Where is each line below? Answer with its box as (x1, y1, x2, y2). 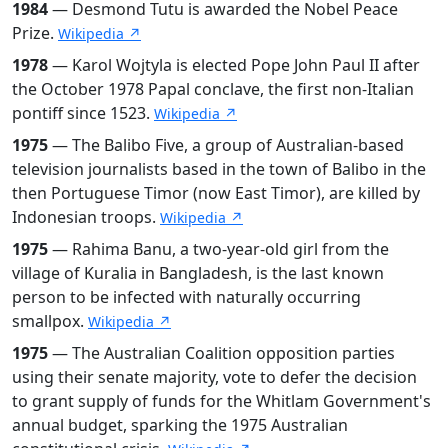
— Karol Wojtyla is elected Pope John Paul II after (48, 53, 420, 76)
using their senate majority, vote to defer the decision (12, 365, 417, 388)
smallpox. (12, 309, 88, 332)
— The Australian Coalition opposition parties (48, 341, 395, 364)
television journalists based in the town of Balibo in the (12, 157, 426, 180)
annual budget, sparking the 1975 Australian (12, 413, 348, 436)
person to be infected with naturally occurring (12, 285, 361, 308)
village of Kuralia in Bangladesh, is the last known (12, 261, 384, 284)
